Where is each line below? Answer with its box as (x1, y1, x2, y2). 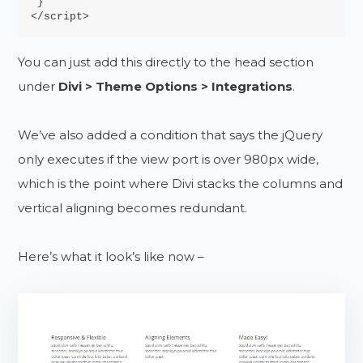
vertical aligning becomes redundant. (18, 200, 248, 216)
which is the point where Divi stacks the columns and (18, 176, 344, 192)
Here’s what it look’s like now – (18, 249, 205, 265)
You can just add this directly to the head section (18, 54, 314, 70)
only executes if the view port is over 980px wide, (18, 152, 319, 168)
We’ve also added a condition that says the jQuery (18, 127, 323, 143)
